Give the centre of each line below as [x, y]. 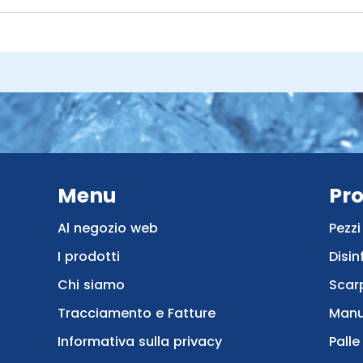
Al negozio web [108, 228]
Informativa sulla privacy [140, 341]
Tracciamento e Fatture [137, 313]
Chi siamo [92, 284]
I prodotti [89, 256]
